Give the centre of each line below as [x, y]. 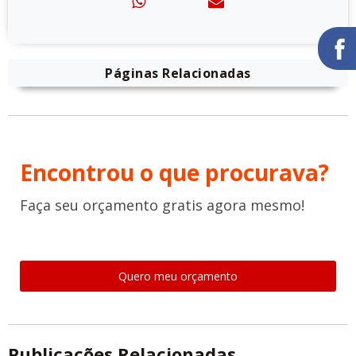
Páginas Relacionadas [178, 74]
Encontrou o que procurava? [174, 173]
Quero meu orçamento [178, 277]
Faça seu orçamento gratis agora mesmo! [162, 205]
